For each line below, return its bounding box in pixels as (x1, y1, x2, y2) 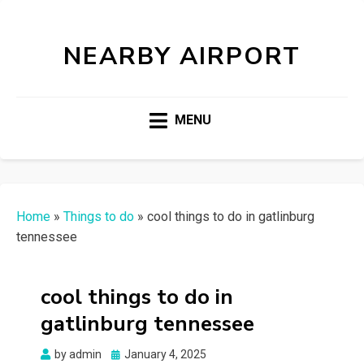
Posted (110, 347, 147, 361)
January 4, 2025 (124, 348, 206, 362)
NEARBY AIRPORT (63, 40, 301, 73)
